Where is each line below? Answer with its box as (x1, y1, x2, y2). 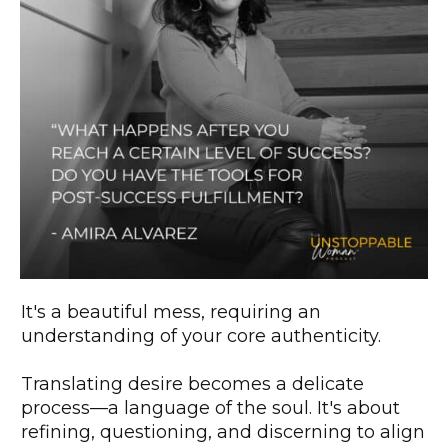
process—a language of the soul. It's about (21, 397, 400, 420)
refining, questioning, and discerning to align (21, 421, 425, 444)
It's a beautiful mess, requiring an (21, 301, 321, 324)
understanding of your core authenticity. (21, 325, 386, 348)
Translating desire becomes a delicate (21, 373, 364, 396)
